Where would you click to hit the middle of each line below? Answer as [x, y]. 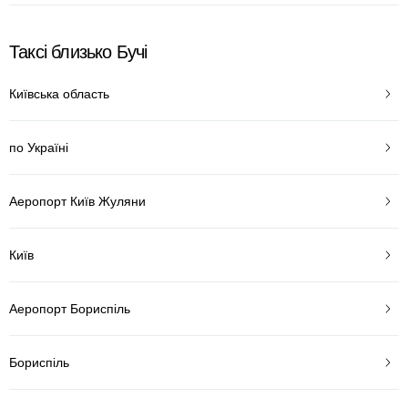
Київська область [59, 93]
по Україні [39, 147]
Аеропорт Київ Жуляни [77, 201]
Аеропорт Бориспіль [70, 308]
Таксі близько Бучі [78, 52]
